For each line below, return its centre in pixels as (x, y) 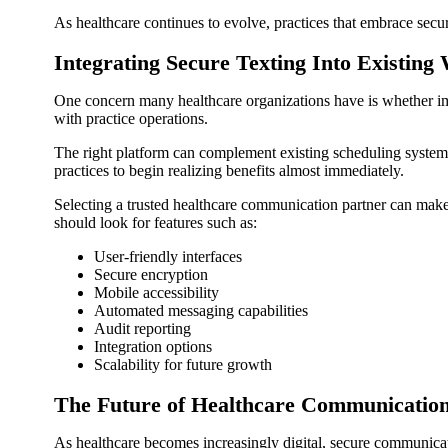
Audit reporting (142, 329)
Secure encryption (151, 275)
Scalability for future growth (183, 365)
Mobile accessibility (156, 293)
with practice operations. (131, 119)
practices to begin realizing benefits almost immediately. (229, 171)
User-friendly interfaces (168, 257)
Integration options (153, 347)
